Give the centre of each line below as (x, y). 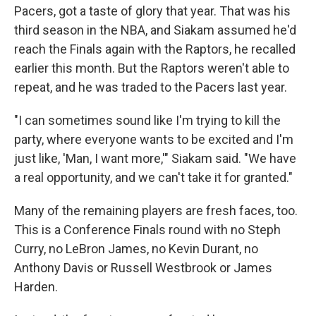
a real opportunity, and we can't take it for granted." (153, 177)
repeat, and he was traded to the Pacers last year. (151, 87)
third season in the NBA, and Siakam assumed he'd (155, 30)
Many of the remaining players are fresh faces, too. (156, 211)
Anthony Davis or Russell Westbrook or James (143, 268)
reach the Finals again (74, 49)
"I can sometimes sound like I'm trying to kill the (147, 120)
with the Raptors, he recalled (217, 49)
